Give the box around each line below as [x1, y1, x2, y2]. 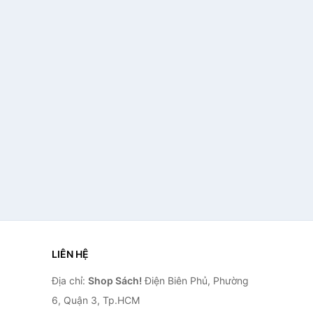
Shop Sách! [87, 275, 142, 286]
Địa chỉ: [51, 275, 88, 286]
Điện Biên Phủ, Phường [141, 275, 249, 286]
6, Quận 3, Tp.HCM [51, 294, 140, 306]
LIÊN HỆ [51, 248, 89, 260]
